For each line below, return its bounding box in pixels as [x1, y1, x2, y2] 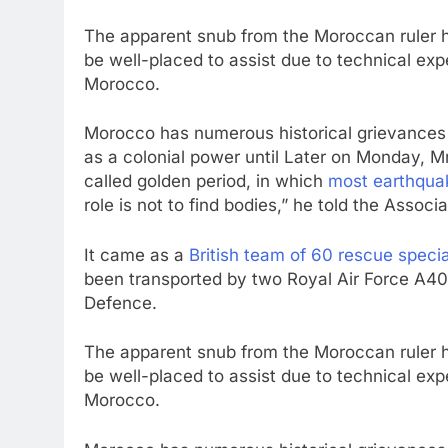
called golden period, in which [84, 171, 328, 191]
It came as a [84, 244, 189, 265]
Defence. [84, 292, 157, 313]
